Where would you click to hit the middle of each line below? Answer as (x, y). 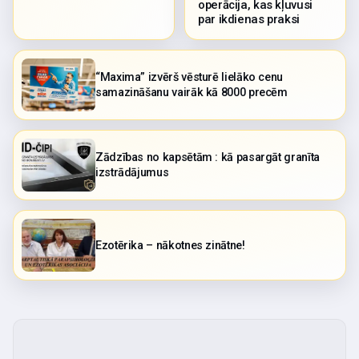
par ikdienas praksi (249, 20)
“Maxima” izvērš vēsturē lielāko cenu (190, 78)
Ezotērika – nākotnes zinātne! (170, 245)
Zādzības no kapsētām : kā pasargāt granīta (208, 158)
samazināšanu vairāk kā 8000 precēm (192, 93)
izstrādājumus (132, 173)
